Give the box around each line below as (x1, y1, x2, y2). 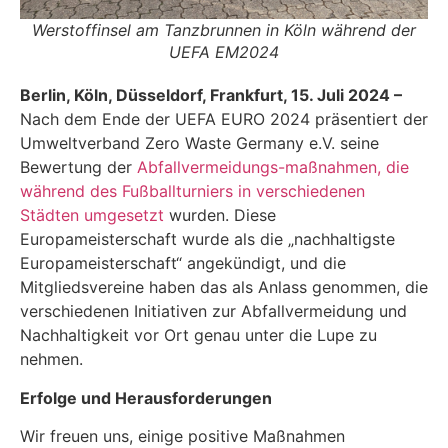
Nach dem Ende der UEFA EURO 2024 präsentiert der (20, 109, 428, 130)
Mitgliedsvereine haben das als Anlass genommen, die (20, 277, 428, 298)
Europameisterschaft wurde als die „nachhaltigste (20, 229, 395, 250)
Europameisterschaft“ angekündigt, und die (20, 253, 346, 274)
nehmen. (20, 349, 83, 370)
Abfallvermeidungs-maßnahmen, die (137, 157, 409, 178)
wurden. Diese (164, 205, 276, 226)
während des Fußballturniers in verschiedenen (20, 181, 365, 202)
